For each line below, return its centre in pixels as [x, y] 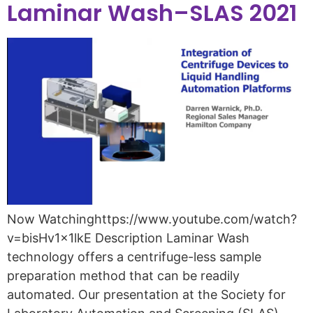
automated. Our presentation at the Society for [146, 294]
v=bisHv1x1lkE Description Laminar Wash [128, 238]
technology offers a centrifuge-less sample [134, 256]
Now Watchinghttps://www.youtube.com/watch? [152, 219]
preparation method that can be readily [123, 275]
